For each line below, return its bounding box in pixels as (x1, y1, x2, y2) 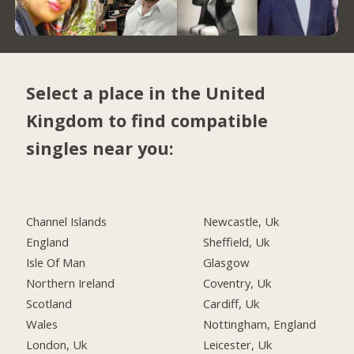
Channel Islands (26, 213, 107, 230)
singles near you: (26, 137, 175, 160)
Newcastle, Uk (203, 213, 280, 230)
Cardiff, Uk (203, 295, 260, 311)
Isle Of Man (26, 254, 86, 270)
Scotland (26, 295, 73, 311)
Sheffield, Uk (203, 234, 270, 250)
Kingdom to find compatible (26, 109, 269, 133)
